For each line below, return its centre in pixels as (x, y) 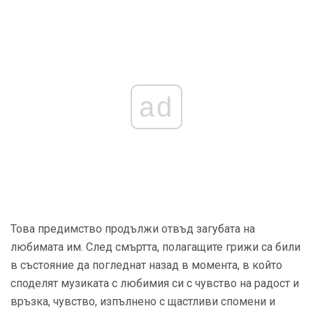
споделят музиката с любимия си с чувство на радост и (155, 284)
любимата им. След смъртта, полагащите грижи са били (155, 247)
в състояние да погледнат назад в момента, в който (146, 265)
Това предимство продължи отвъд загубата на (133, 229)
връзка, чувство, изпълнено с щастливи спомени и (143, 302)
